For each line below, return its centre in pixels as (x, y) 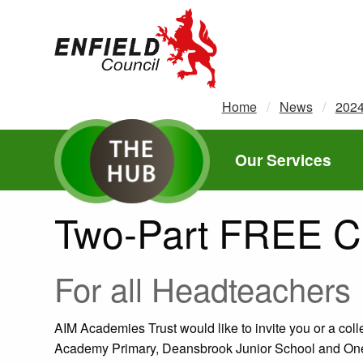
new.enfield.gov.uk (270, 17)
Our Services (283, 159)
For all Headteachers (203, 288)
